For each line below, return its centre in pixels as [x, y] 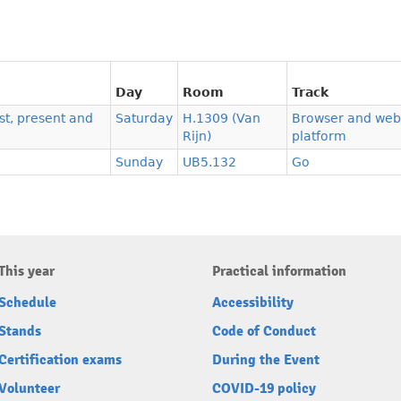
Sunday [139, 162]
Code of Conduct [264, 332]
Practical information [279, 272]
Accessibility [253, 303]
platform [319, 137]
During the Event [266, 360]
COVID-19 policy [264, 389]
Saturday [144, 119]
